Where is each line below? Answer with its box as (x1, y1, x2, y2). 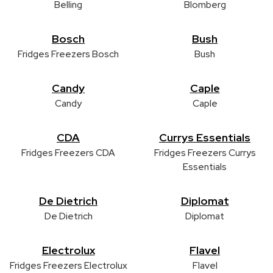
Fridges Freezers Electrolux (9, 258, 127, 272)
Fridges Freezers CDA (21, 146, 115, 159)
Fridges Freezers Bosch (18, 47, 119, 60)
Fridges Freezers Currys (154, 146, 256, 159)
